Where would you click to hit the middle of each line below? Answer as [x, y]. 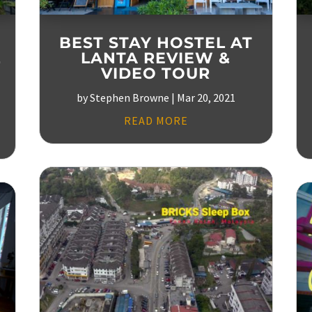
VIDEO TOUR [156, 73]
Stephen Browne [129, 97]
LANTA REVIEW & [156, 58]
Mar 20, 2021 [206, 97]
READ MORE [156, 120]
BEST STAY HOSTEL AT [156, 42]
